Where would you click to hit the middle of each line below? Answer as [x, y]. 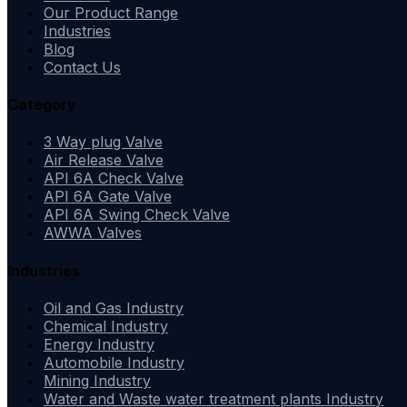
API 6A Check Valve [114, 179]
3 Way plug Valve [103, 142]
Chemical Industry [106, 326]
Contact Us [82, 67]
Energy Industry [99, 344]
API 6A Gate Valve [108, 197]
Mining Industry [97, 380]
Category [42, 105]
